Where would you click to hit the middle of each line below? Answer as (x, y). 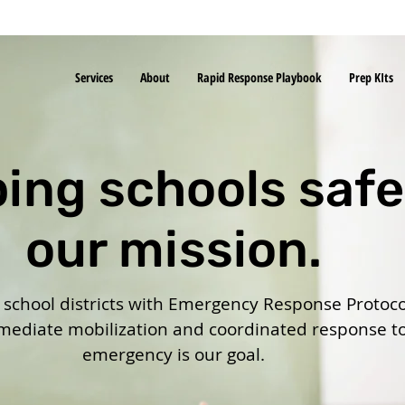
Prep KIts (371, 77)
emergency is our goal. (173, 355)
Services (94, 77)
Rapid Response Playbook (259, 77)
